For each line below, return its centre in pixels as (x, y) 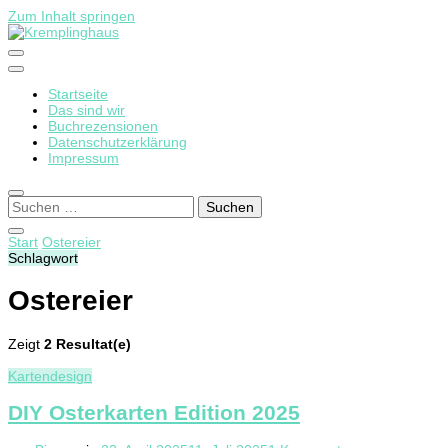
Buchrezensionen (103, 126)
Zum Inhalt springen (71, 16)
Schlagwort (43, 258)
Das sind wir (86, 110)
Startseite (78, 94)
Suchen (31, 203)
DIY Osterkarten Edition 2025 (154, 412)
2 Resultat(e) (87, 343)
